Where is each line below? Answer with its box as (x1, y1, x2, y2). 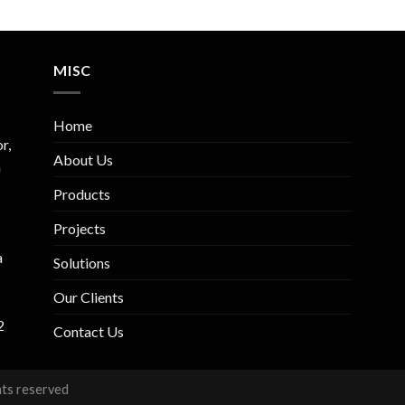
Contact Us (52, 322, 124, 340)
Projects (52, 219, 106, 237)
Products (52, 184, 110, 202)
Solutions (52, 253, 110, 271)
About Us (52, 150, 113, 168)
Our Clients (52, 287, 124, 306)
